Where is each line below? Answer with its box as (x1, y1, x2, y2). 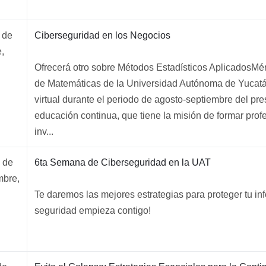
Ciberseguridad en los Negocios (34, 30, 170, 40)
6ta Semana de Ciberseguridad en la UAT (34, 157, 211, 167)
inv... (34, 126, 53, 137)
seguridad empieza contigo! (34, 205, 151, 216)
